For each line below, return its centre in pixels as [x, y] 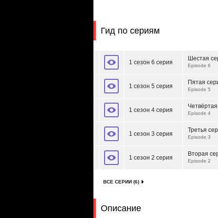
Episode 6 [199, 65]
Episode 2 [199, 161]
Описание [121, 208]
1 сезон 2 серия [151, 158]
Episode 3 [199, 137]
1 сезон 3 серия [151, 134]
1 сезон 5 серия [151, 86]
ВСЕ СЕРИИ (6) [121, 182]
